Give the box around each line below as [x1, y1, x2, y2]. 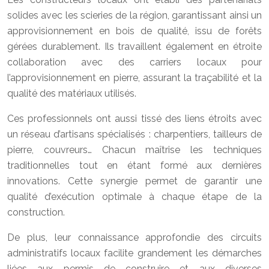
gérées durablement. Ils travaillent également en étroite [7, 41, 262, 52]
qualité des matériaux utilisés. [7, 88, 136, 99]
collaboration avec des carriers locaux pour [7, 56, 262, 68]
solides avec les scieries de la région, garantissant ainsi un [7, 10, 262, 21]
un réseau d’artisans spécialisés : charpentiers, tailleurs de [7, 128, 262, 140]
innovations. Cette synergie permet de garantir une [7, 175, 262, 187]
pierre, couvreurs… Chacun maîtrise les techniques [7, 144, 262, 156]
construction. [7, 207, 65, 218]
